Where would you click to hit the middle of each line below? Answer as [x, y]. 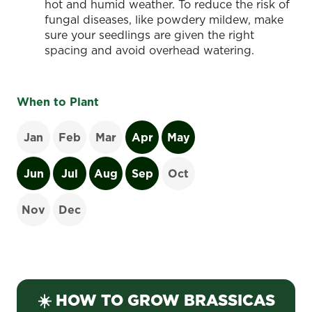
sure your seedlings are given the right [149, 34]
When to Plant [58, 101]
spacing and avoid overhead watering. [149, 50]
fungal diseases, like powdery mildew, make [164, 19]
